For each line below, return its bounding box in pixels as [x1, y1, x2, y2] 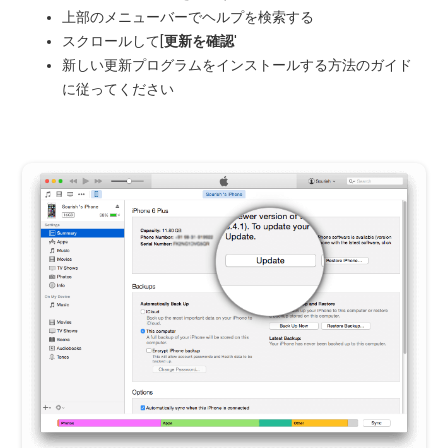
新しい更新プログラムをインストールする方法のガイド [62, 57, 413, 73]
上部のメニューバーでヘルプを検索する [62, 9, 315, 25]
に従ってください [62, 81, 175, 97]
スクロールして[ [62, 33, 165, 49]
